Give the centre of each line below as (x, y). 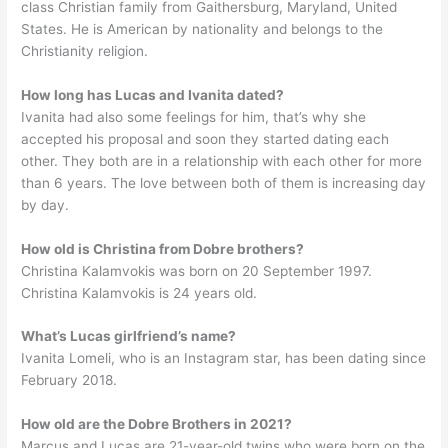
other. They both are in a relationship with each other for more (222, 160)
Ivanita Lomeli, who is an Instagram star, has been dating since (224, 358)
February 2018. (69, 380)
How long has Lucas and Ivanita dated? (153, 94)
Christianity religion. (85, 50)
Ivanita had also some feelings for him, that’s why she (194, 116)
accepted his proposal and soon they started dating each (205, 138)
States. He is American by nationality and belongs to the (202, 28)
